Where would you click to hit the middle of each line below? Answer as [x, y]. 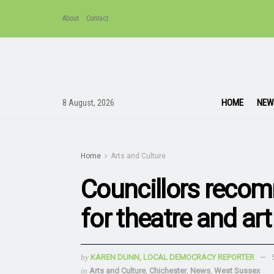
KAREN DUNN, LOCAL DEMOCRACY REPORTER [172, 257]
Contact [97, 18]
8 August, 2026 [88, 102]
